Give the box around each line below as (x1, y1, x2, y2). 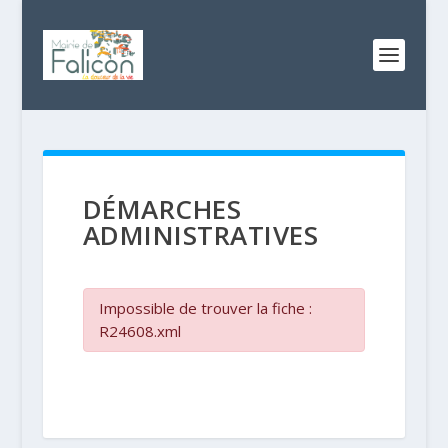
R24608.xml (98, 321, 181, 341)
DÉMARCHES (82, 191, 242, 227)
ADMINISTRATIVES (82, 217, 319, 253)
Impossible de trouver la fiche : (98, 298, 312, 318)
